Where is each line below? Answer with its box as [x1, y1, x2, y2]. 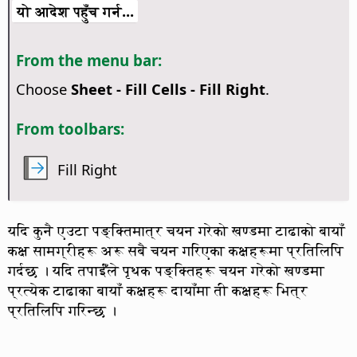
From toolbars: [15, 118, 124, 139]
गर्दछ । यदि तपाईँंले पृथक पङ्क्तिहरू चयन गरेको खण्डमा [8, 260, 324, 280]
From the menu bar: [15, 50, 162, 71]
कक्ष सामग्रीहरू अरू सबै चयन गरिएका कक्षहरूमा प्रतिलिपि [8, 240, 343, 261]
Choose [15, 78, 71, 99]
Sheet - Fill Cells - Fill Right [70, 78, 265, 99]
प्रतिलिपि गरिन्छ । [8, 300, 116, 320]
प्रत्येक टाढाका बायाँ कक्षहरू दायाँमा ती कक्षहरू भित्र [8, 280, 308, 300]
